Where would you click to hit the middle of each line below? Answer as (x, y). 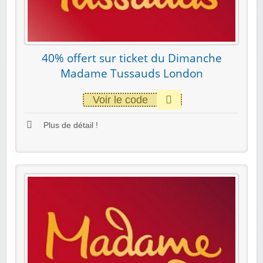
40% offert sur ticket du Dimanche (131, 58)
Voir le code (120, 100)
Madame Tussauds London (131, 73)
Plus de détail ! (70, 125)
